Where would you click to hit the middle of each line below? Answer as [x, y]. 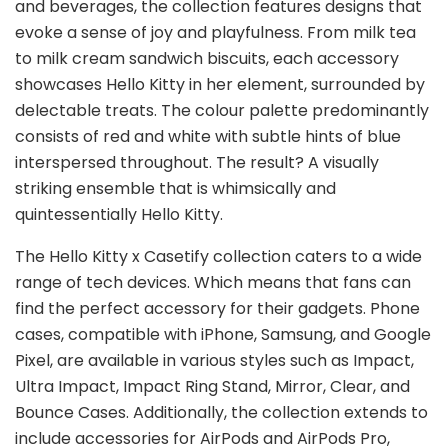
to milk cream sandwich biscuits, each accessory [207, 58]
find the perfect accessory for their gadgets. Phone [217, 308]
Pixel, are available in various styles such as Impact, [214, 360]
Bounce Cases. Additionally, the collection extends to [221, 412]
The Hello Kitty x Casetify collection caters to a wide [218, 256]
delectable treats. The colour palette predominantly [222, 110]
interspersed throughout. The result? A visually [197, 162]
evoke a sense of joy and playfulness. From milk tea [215, 32]
